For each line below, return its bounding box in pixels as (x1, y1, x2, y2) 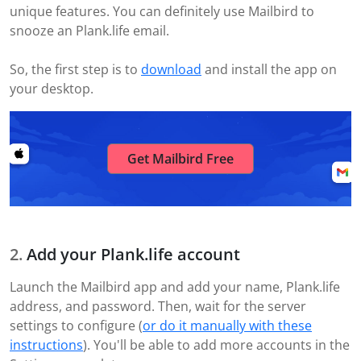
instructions (10, 335, 83, 354)
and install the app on (201, 60, 337, 78)
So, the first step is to (10, 60, 141, 78)
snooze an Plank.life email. (10, 21, 169, 39)
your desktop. (10, 79, 93, 98)
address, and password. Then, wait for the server (10, 297, 306, 315)
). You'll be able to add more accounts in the (83, 335, 350, 354)
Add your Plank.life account (27, 243, 240, 265)
